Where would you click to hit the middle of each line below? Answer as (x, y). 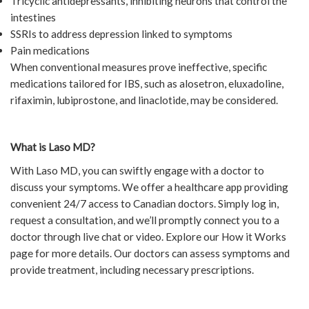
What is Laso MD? (53, 147)
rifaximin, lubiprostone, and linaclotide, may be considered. (144, 100)
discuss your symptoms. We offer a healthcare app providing (149, 187)
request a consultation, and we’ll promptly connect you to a (145, 220)
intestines (33, 18)
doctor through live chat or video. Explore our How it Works (148, 237)
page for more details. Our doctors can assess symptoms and (150, 253)
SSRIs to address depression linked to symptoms (121, 34)
